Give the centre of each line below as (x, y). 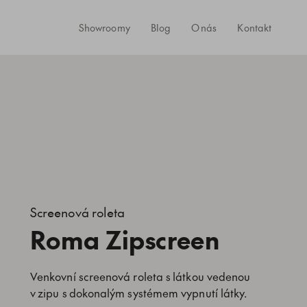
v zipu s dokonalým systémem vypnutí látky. (138, 293)
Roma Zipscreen (125, 240)
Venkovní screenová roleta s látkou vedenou (140, 277)
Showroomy (104, 27)
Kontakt (254, 27)
